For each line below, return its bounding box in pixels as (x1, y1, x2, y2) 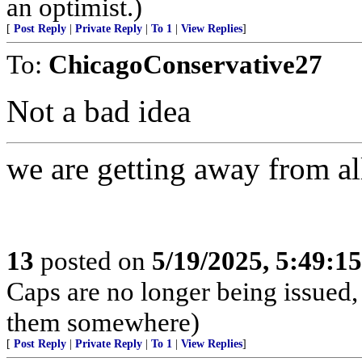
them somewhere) (6, 307, 200, 337)
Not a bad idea (6, 94, 191, 128)
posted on (34, 246, 152, 276)
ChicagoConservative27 (48, 49, 322, 79)
